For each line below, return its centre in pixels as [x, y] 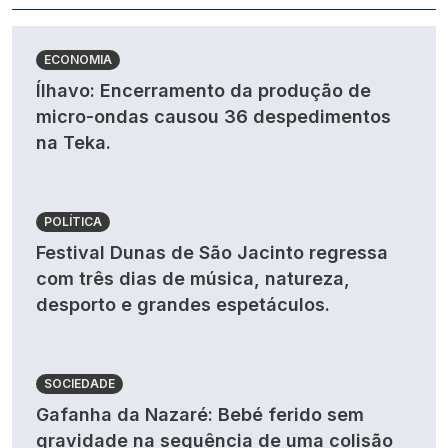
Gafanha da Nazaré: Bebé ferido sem [200, 414]
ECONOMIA [78, 59]
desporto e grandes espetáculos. [183, 304]
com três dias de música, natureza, [193, 278]
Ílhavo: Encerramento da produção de [203, 90]
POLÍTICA [73, 221]
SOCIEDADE [79, 383]
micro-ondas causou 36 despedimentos [213, 116]
